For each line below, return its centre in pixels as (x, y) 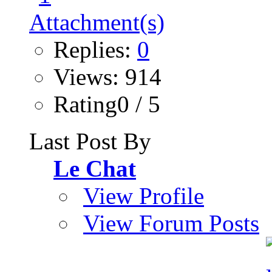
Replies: (95, 49)
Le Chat (95, 168)
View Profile (144, 195)
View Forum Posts (171, 223)
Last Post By (90, 141)
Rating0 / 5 (107, 104)
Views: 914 (107, 76)
